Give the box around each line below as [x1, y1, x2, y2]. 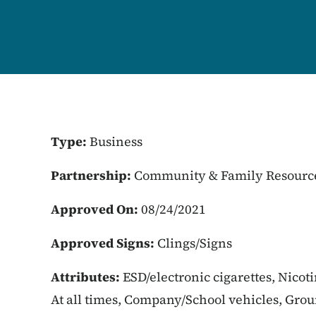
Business [90, 133, 142, 150]
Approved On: [51, 200, 141, 218]
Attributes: [51, 268, 123, 286]
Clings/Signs [157, 234, 232, 252]
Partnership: [51, 166, 134, 184]
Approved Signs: [51, 234, 157, 252]
